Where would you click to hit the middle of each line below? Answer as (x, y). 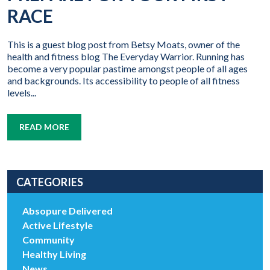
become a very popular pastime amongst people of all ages (127, 69)
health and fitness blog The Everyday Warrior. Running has (126, 57)
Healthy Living (54, 254)
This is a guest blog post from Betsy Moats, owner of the (124, 45)
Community (49, 240)
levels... (22, 93)
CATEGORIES (50, 182)
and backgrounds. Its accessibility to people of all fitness (124, 81)
